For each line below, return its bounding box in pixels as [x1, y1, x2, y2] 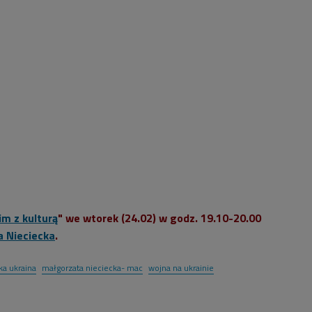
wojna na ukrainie [148, 260, 214, 274]
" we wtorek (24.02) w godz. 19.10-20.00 [58, 209, 261, 226]
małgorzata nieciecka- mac [42, 260, 143, 274]
